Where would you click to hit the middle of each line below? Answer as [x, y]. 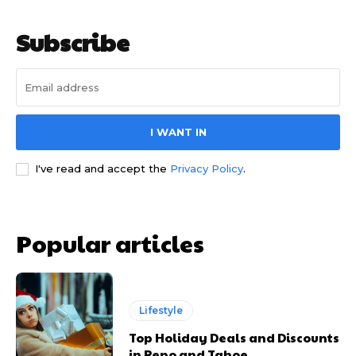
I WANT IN [178, 132]
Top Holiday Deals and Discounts [234, 337]
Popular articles [110, 243]
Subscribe [73, 42]
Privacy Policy [207, 169]
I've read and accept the [103, 169]
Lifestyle [161, 310]
